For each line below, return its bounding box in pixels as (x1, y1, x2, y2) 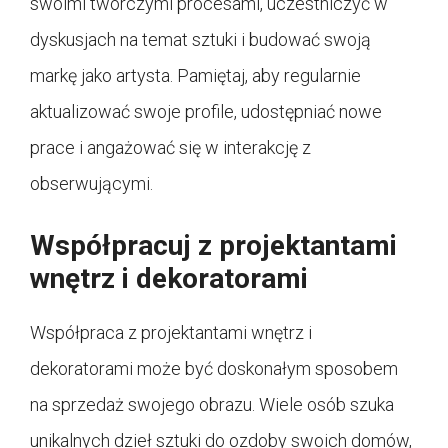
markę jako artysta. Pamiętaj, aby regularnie (30, 64, 361, 86)
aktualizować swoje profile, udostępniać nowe (30, 100, 382, 122)
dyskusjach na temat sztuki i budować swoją (30, 28, 371, 50)
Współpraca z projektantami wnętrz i (30, 321, 312, 343)
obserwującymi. (30, 172, 153, 194)
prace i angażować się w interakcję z (30, 136, 311, 158)
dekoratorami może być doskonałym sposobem (30, 357, 398, 379)
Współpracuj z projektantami (30, 228, 397, 262)
